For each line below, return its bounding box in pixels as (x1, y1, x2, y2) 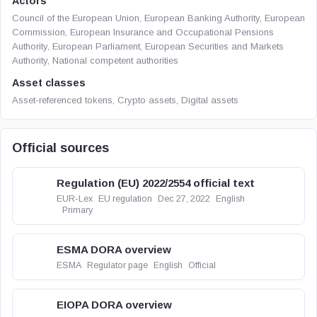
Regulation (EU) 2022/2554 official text (57, 177, 255, 189)
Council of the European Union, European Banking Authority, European (12, 13, 305, 23)
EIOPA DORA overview (57, 299, 172, 311)
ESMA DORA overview (57, 243, 171, 255)
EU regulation (98, 194, 152, 204)
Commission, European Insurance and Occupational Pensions (12, 27, 274, 38)
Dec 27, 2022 (158, 194, 210, 204)
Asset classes (12, 77, 86, 88)
